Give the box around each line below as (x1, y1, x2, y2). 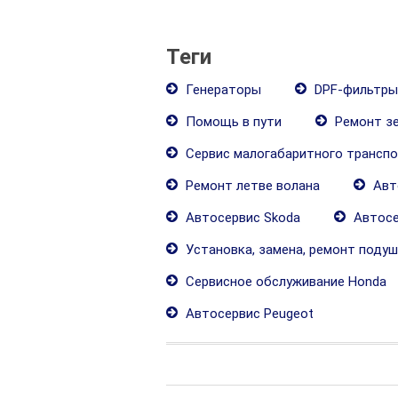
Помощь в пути (182, 114, 282, 130)
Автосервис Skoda (182, 210, 300, 226)
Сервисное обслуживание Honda (182, 274, 386, 290)
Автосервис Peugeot (182, 306, 314, 322)
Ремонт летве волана (182, 178, 320, 194)
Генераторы (182, 82, 261, 98)
